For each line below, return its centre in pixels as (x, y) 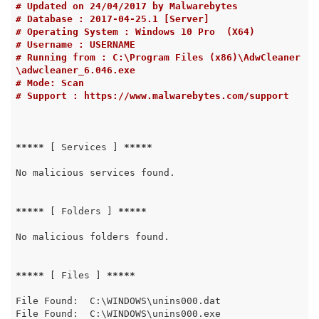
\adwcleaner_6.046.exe (75, 70)
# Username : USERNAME (75, 44)
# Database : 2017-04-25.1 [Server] (112, 19)
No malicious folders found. (92, 236)
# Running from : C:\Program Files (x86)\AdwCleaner (158, 57)
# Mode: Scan (49, 83)
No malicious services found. (95, 172)
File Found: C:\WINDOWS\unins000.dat (118, 300)
